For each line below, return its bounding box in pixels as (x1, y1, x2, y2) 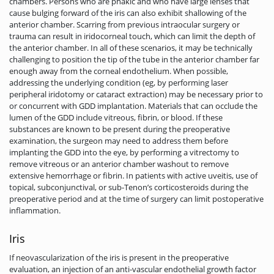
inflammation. (9, 205, 61, 217)
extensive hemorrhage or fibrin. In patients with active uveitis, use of (9, 170, 257, 182)
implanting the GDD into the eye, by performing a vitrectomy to (9, 147, 239, 158)
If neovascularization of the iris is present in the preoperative (9, 251, 229, 263)
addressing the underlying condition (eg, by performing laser (9, 77, 228, 89)
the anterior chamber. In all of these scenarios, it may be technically (9, 42, 253, 54)
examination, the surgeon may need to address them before (9, 135, 228, 147)
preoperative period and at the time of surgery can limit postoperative (9, 193, 264, 205)
